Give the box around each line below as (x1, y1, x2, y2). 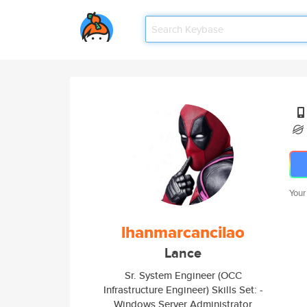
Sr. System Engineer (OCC (124, 268, 242, 282)
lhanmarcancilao (121, 220, 245, 245)
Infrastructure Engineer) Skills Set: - (103, 282, 263, 297)
